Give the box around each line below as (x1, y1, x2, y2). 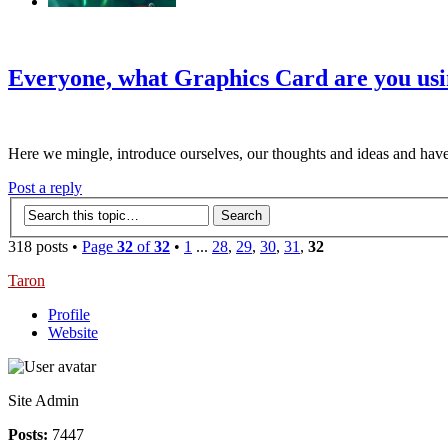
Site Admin (8, 392, 79, 409)
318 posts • (8, 238, 82, 255)
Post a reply (8, 179, 82, 197)
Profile (48, 306, 90, 323)
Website (48, 324, 98, 341)
